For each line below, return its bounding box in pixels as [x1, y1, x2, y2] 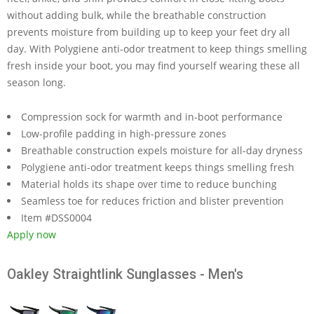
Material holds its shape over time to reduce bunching [21, 177, 277, 191]
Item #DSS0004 [21, 210, 92, 224]
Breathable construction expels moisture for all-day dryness [21, 143, 303, 157]
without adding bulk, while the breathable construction [7, 8, 266, 22]
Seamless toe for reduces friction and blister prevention [21, 193, 284, 207]
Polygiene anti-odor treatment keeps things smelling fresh [21, 160, 294, 174]
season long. [7, 75, 66, 89]
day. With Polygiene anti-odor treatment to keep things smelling [7, 41, 307, 55]
